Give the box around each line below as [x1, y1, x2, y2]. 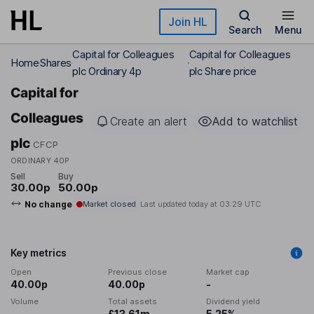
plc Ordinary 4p [72, 64, 142, 78]
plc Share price [189, 64, 257, 78]
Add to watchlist [212, 114, 298, 128]
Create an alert [110, 114, 187, 128]
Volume [11, 296, 39, 307]
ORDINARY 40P [11, 156, 70, 165]
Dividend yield [205, 296, 260, 307]
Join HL [168, 15, 207, 29]
